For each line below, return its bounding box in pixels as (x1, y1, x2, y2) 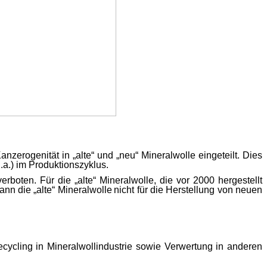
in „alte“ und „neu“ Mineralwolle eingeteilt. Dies (62, 150, 262, 160)
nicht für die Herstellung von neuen (114, 185, 263, 195)
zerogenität (12, 150, 59, 160)
